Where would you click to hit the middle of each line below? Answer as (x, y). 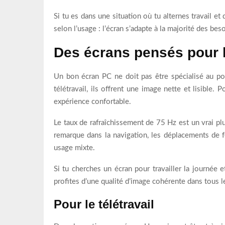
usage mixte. (74, 148)
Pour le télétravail (104, 204)
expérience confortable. (92, 101)
